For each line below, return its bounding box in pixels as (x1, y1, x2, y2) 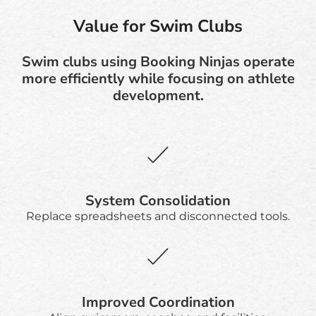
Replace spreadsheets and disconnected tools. (26, 209, 290, 223)
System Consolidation (85, 190, 231, 210)
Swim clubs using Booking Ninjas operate (21, 51, 295, 71)
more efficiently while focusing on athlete (21, 68, 295, 88)
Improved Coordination (81, 292, 235, 312)
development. (112, 85, 204, 105)
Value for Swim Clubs (73, 14, 243, 37)
